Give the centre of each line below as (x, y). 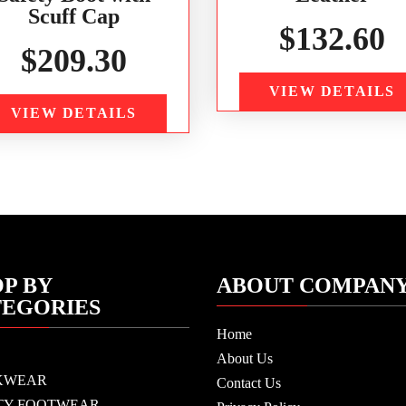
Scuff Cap (74, 16)
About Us (245, 359)
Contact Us (249, 383)
